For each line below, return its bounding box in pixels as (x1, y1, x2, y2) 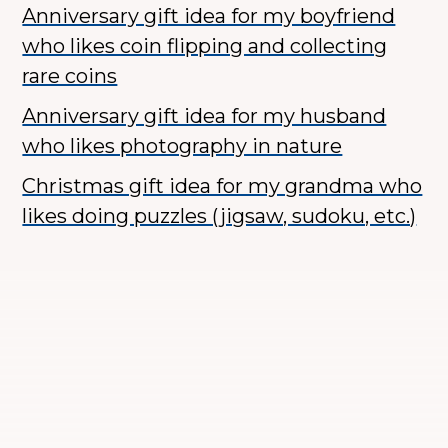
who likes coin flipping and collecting (22, 34, 388, 59)
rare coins (22, 64, 118, 89)
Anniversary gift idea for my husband (22, 104, 387, 129)
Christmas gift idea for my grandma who (22, 174, 423, 199)
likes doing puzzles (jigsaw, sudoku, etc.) (22, 204, 417, 229)
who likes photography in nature (22, 134, 343, 159)
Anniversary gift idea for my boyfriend (22, 4, 396, 29)
